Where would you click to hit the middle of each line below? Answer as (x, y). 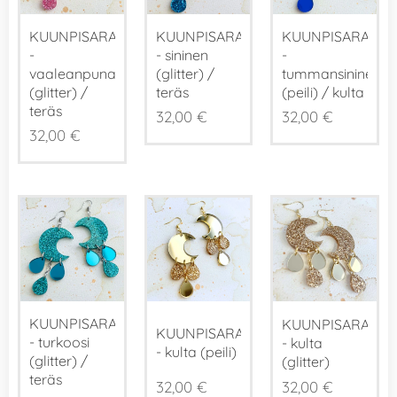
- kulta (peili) (196, 352)
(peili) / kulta (323, 93)
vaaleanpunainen (86, 74)
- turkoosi (59, 342)
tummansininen (332, 74)
